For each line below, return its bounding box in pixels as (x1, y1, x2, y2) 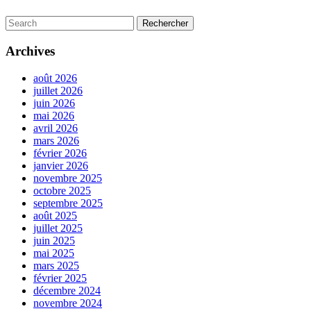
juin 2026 (33, 96, 75, 109)
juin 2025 (33, 234, 75, 246)
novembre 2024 (33, 296, 102, 309)
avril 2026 (33, 121, 78, 134)
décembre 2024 (33, 284, 101, 296)
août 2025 (33, 209, 77, 221)
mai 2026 (33, 109, 74, 121)
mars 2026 (33, 134, 79, 146)
